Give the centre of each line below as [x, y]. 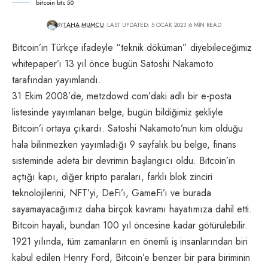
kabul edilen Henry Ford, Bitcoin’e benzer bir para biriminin [131, 258]
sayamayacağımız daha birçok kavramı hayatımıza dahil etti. [132, 209]
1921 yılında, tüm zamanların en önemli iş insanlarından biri [130, 242]
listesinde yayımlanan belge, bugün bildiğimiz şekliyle [118, 112]
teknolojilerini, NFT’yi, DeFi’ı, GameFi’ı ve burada [112, 193]
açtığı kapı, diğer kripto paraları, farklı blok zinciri [112, 177]
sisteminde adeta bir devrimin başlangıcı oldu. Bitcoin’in [124, 161]
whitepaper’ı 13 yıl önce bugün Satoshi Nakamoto [113, 64]
